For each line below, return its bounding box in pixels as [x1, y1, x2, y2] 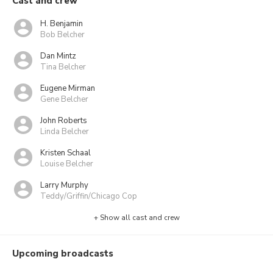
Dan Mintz [40, 50, 76, 62]
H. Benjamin [40, 18, 83, 29]
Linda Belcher [40, 126, 89, 137]
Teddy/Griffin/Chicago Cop [40, 190, 137, 202]
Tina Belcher [40, 61, 86, 73]
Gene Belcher [40, 93, 88, 105]
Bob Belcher [40, 29, 85, 40]
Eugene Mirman [40, 82, 95, 94]
